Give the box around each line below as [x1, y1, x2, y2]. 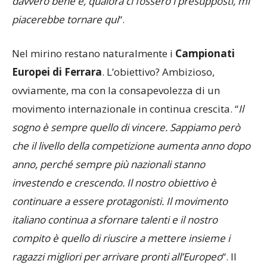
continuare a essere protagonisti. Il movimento [12, 173, 228, 187]
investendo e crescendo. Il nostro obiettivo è [12, 154, 216, 169]
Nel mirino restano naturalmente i [12, 25, 175, 39]
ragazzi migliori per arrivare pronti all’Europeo [12, 228, 222, 243]
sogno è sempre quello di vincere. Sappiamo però [12, 99, 240, 113]
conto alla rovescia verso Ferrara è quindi [12, 247, 206, 261]
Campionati [175, 25, 235, 39]
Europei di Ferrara [12, 44, 102, 58]
